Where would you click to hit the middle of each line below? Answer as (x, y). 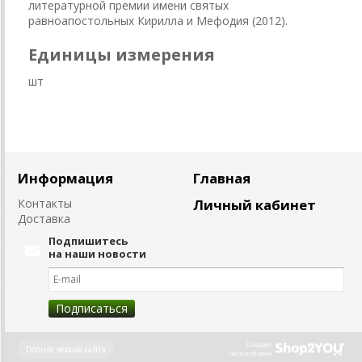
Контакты (45, 203)
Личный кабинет (255, 204)
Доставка (44, 218)
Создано (259, 344)
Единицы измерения (122, 54)
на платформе (250, 353)
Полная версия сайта (66, 349)
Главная (222, 178)
